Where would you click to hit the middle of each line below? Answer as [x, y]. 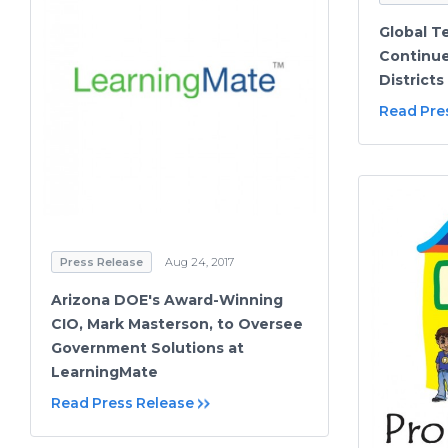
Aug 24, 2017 [199, 261]
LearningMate [104, 371]
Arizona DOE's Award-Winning [167, 299]
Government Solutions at [147, 347]
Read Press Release [122, 402]
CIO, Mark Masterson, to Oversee [177, 323]
